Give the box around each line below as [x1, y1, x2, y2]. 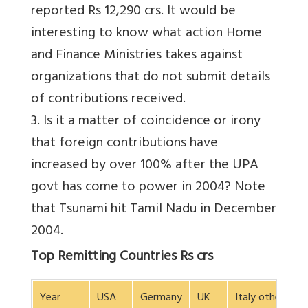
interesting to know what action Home [31, 21, 262, 47]
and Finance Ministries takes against [31, 43, 243, 69]
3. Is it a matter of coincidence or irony [31, 109, 261, 135]
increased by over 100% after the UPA [31, 153, 258, 179]
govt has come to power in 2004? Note [31, 175, 265, 201]
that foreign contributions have [31, 131, 218, 157]
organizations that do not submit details [31, 65, 270, 91]
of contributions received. [31, 87, 186, 113]
